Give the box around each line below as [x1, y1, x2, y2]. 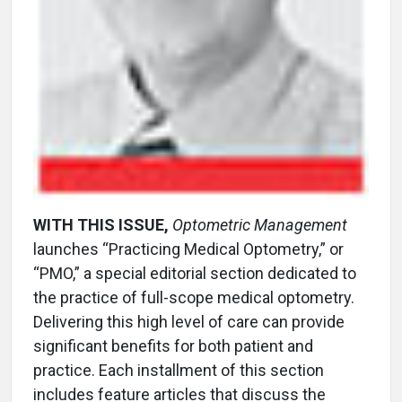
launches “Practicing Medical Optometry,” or [33, 239, 344, 258]
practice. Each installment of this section [33, 360, 324, 380]
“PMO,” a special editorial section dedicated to [33, 263, 356, 283]
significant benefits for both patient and [33, 336, 313, 355]
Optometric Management [172, 214, 347, 234]
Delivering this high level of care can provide [33, 311, 345, 331]
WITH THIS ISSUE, [33, 214, 169, 234]
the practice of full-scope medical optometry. [33, 287, 354, 307]
